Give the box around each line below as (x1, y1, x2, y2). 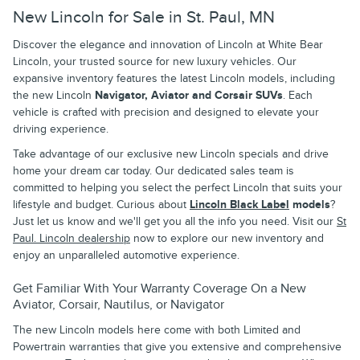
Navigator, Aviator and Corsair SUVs (95, 88, 283, 103)
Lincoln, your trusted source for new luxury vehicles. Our (13, 55, 297, 69)
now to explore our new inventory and (130, 231, 324, 246)
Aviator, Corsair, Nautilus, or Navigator (13, 297, 224, 313)
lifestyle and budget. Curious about (13, 198, 190, 212)
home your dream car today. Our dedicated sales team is (13, 164, 294, 178)
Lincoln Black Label (190, 198, 289, 212)
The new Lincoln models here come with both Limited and (13, 322, 301, 337)
